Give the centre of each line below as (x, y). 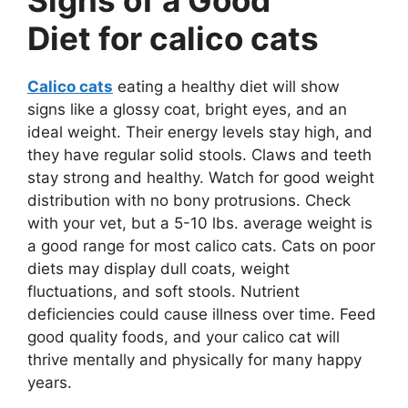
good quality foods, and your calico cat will (184, 337)
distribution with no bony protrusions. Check (189, 200)
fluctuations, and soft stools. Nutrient (163, 291)
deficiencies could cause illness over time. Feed (202, 314)
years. (50, 382)
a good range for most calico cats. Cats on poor (201, 245)
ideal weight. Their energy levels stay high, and (200, 132)
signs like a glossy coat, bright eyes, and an (187, 109)
